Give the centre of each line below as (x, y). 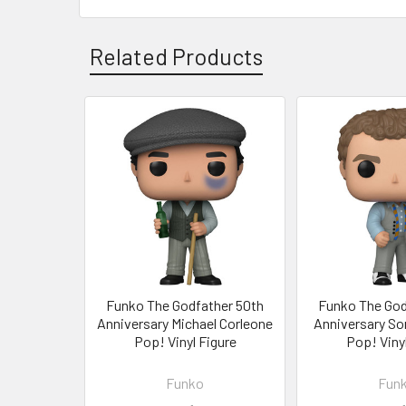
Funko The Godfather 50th (185, 304)
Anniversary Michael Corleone (185, 323)
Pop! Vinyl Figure (185, 341)
